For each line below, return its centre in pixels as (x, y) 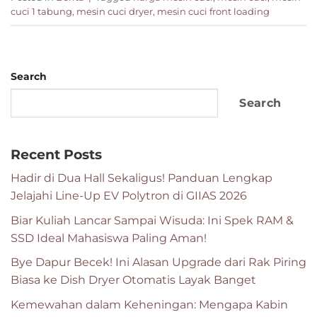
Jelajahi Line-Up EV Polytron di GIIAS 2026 (129, 196)
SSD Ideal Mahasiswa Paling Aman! (109, 238)
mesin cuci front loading (213, 12)
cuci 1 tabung (41, 12)
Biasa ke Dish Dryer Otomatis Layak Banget (133, 280)
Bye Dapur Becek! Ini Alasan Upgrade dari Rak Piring (158, 263)
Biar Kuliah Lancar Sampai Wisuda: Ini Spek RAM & (152, 220)
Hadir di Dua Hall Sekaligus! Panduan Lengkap (142, 178)
